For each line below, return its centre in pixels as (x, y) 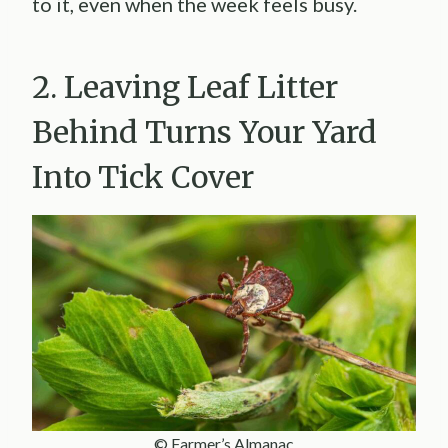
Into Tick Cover (143, 177)
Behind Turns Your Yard (204, 132)
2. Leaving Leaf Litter (185, 87)
